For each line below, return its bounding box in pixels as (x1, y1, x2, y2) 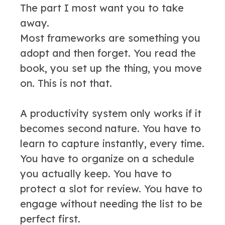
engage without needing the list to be (20, 197, 202, 210)
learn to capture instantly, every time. (20, 137, 204, 150)
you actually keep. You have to (20, 167, 172, 180)
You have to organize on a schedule (20, 152, 194, 165)
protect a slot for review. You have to (20, 182, 202, 195)
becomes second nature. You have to (20, 122, 201, 135)
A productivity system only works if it (20, 106, 201, 120)
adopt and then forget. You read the (20, 46, 196, 59)
